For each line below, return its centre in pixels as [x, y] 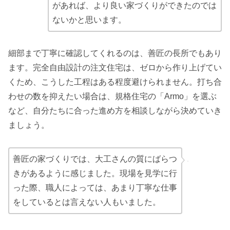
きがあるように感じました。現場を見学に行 [95, 174]
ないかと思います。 [89, 20]
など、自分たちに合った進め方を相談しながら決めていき [115, 111]
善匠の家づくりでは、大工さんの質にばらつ [95, 159]
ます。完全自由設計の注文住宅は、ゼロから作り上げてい [115, 68]
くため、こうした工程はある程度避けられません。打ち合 [115, 82]
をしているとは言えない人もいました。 [87, 202]
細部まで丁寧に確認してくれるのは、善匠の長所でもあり [115, 53]
